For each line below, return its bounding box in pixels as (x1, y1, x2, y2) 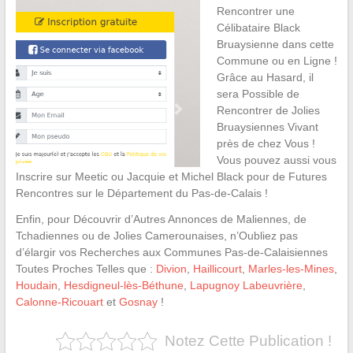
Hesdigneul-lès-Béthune (63, 279, 184, 292)
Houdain (15, 279, 58, 292)
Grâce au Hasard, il (216, 71, 314, 84)
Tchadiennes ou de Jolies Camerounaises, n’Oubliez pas (15, 229, 298, 243)
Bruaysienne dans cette (216, 38, 334, 51)
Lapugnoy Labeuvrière (189, 279, 303, 292)
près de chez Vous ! (216, 137, 315, 150)
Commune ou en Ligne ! (216, 54, 337, 68)
